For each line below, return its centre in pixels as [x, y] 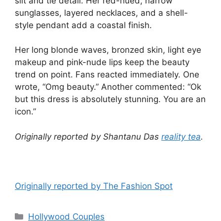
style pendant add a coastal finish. [83, 25]
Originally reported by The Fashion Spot [94, 186]
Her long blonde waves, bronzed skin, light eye [108, 50]
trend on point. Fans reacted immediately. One [107, 75]
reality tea [181, 136]
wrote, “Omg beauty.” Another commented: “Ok [108, 87]
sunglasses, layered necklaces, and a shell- [101, 13]
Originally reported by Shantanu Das [88, 136]
